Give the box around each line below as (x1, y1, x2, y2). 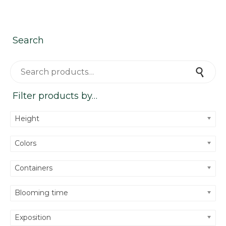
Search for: (10, 61, 40, 69)
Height (15, 114, 39, 124)
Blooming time (15, 188, 68, 198)
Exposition (15, 213, 51, 222)
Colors (15, 139, 36, 148)
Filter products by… (13, 90, 97, 102)
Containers (15, 163, 52, 173)
